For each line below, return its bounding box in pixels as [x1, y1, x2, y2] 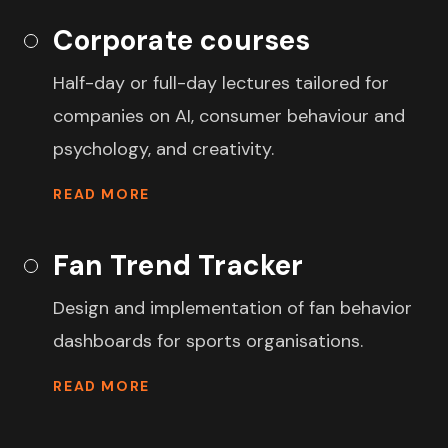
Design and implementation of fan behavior [53, 295, 413, 320]
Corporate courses [53, 21, 311, 59]
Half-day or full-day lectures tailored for [53, 70, 390, 95]
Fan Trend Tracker [53, 246, 304, 284]
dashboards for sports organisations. [53, 328, 364, 353]
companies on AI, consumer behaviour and [53, 103, 406, 128]
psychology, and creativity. [53, 136, 275, 161]
